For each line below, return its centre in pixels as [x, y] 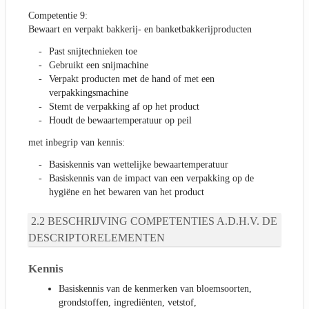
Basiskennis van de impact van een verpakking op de [151, 179]
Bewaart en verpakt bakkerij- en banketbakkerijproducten [140, 30]
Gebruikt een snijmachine [99, 66]
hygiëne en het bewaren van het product [127, 192]
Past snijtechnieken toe [93, 52]
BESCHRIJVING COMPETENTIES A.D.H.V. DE [162, 221]
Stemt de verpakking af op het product [124, 107]
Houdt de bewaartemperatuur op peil [120, 121]
